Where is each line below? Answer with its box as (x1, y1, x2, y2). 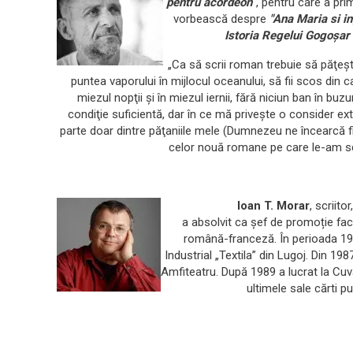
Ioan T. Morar (161, 199, 310, 214)
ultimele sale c (247, 281, 321, 296)
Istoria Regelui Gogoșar (224, 28, 350, 43)
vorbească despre (173, 12, 270, 27)
